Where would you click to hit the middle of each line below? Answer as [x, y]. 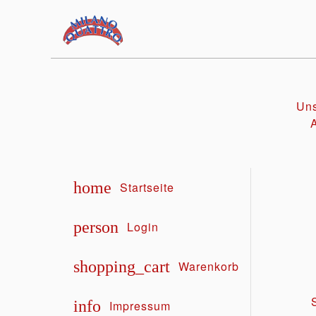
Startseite [147, 187]
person [96, 227]
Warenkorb [209, 266]
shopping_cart [122, 266]
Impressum [140, 305]
